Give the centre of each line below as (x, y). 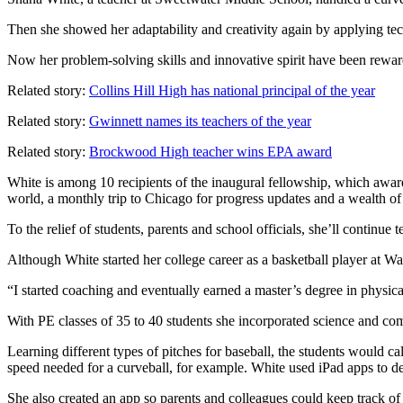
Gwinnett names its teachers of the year (200, 121)
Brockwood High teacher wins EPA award (210, 152)
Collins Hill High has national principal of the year (232, 91)
